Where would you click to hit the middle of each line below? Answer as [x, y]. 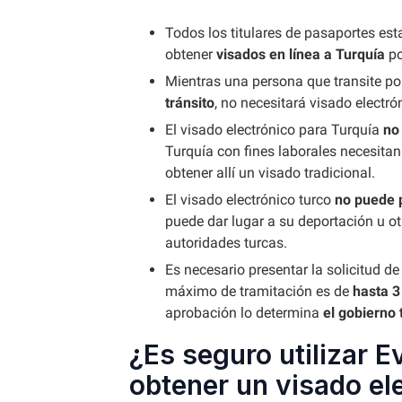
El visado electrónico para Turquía [274, 130]
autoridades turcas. [226, 243]
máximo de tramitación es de [259, 291]
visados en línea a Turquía [301, 54]
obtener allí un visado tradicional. [270, 173]
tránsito [190, 103]
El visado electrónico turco [248, 200]
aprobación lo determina [244, 313]
